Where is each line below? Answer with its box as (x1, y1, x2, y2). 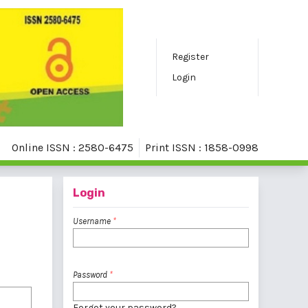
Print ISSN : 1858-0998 (145, 140, 258, 154)
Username (73, 216, 113, 227)
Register (171, 51, 209, 63)
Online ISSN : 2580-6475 (12, 140, 133, 154)
